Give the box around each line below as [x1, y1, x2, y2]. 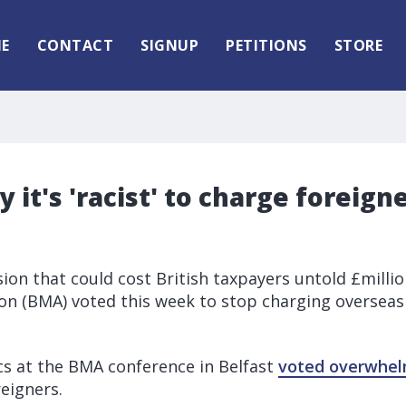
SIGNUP [140, 35, 198, 55]
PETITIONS [226, 35, 307, 55]
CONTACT [36, 35, 113, 55]
